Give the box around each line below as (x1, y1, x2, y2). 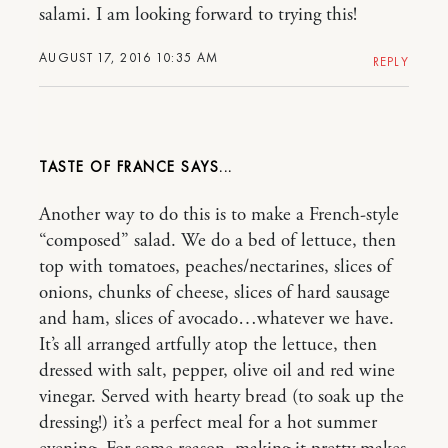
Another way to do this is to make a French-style (39, 203, 399, 228)
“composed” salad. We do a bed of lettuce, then (39, 229, 396, 254)
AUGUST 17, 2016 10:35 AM (39, 49, 219, 67)
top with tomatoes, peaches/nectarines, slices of (39, 255, 392, 280)
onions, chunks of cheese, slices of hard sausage (39, 281, 390, 306)
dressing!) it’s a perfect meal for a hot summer (39, 411, 377, 436)
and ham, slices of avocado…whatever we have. (39, 307, 394, 332)
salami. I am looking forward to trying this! (39, 3, 357, 28)
